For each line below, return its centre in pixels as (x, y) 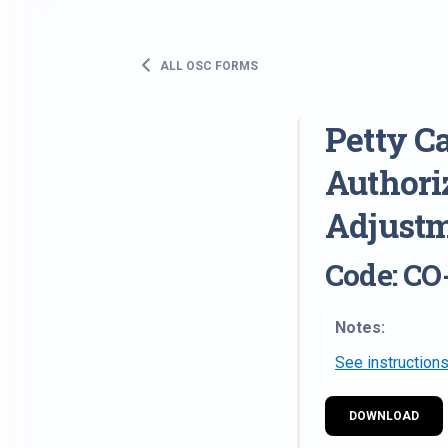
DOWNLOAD (384, 415)
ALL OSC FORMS (207, 65)
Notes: (360, 327)
